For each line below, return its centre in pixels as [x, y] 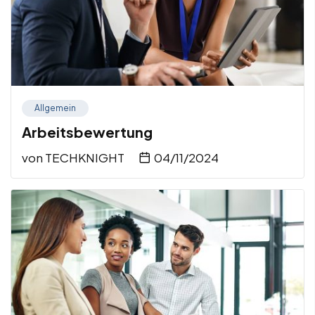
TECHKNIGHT [85, 158]
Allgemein [55, 108]
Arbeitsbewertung [87, 132]
